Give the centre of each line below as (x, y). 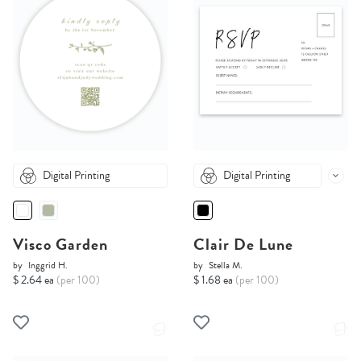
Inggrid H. (48, 266)
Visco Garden (60, 245)
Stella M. (226, 266)
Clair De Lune (243, 245)
